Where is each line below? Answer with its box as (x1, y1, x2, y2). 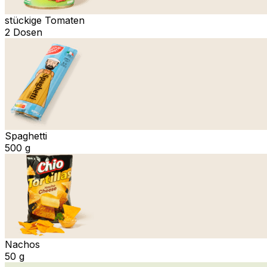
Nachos (5, 238, 40, 250)
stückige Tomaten (5, 14, 85, 26)
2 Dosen (5, 26, 42, 38)
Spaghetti (5, 129, 47, 142)
